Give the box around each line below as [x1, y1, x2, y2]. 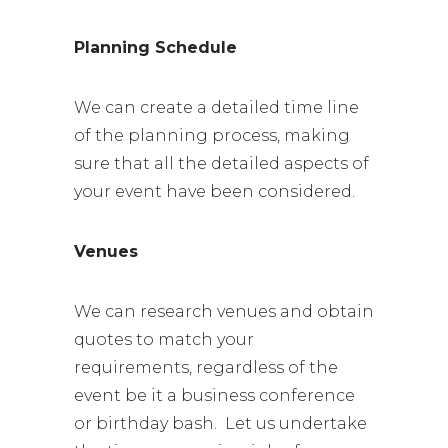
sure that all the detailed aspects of [74, 154, 369, 173]
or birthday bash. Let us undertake [74, 414, 367, 433]
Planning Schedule [74, 38, 237, 57]
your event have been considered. [74, 182, 355, 201]
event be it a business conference [74, 386, 355, 405]
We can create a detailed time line [74, 98, 359, 117]
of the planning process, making [74, 126, 350, 145]
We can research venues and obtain [74, 302, 374, 321]
